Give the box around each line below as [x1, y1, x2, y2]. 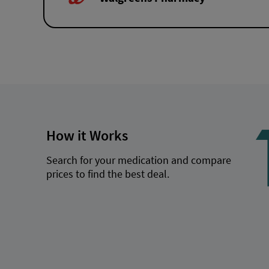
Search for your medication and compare [46, 153, 231, 168]
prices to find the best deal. [46, 167, 169, 181]
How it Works [46, 125, 128, 145]
